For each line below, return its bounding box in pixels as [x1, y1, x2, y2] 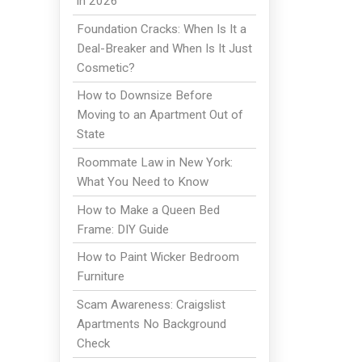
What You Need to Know [76, 175, 208, 190]
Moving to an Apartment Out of [76, 107, 243, 123]
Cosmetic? [76, 60, 135, 75]
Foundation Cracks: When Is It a [76, 21, 246, 36]
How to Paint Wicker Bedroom [76, 250, 239, 265]
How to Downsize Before [76, 88, 213, 103]
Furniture [76, 269, 124, 284]
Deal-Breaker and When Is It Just [76, 40, 252, 56]
